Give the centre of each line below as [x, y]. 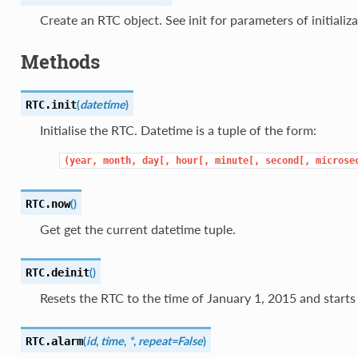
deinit [70, 272]
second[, [287, 160]
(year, [80, 160]
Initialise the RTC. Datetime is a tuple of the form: [178, 129]
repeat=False [170, 340]
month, [119, 160]
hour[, [192, 160]
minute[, [237, 160]
